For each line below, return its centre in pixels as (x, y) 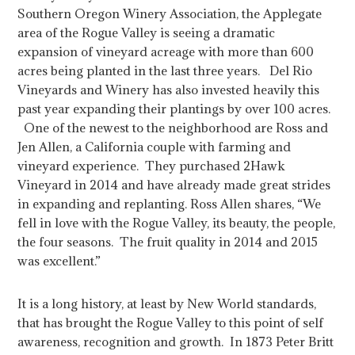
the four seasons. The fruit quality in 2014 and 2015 (168, 242)
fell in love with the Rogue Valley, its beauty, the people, (177, 223)
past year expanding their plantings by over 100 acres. (174, 109)
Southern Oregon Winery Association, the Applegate (170, 14)
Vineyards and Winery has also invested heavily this (169, 90)
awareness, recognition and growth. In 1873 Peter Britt (176, 342)
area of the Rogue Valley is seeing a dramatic (147, 33)
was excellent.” (59, 261)
